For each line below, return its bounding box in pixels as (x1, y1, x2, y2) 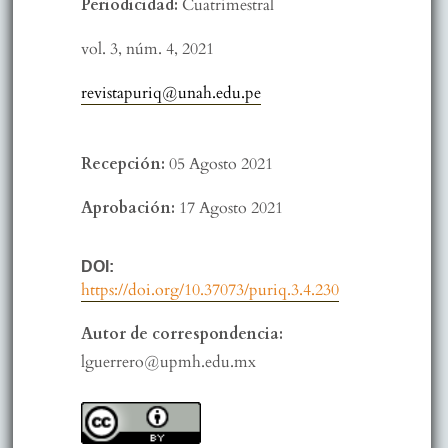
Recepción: (80, 153, 169, 176)
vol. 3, (80, 38, 126, 61)
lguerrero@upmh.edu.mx (80, 351, 256, 374)
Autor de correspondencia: (80, 323, 283, 346)
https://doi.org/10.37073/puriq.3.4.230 (80, 279, 339, 302)
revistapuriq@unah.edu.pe (80, 82, 261, 105)
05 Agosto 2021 (168, 153, 273, 176)
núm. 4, (125, 38, 182, 61)
